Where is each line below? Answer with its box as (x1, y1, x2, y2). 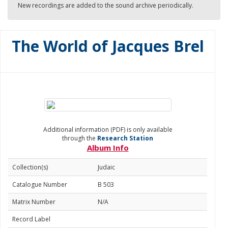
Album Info (87, 142, 129, 153)
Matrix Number (12, 197, 55, 206)
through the (62, 134, 97, 142)
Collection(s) (12, 163, 48, 172)
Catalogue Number (12, 180, 67, 189)
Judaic (98, 163, 115, 172)
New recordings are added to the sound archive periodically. (18, 1, 193, 10)
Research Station (97, 134, 153, 142)
